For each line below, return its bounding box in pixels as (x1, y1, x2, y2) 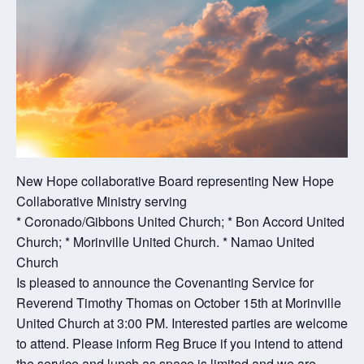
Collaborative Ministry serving (16, 191, 187, 210)
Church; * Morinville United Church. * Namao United (16, 232, 314, 251)
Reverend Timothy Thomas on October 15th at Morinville (16, 292, 341, 312)
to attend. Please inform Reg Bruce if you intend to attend (16, 333, 343, 353)
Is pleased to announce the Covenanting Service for (16, 272, 314, 292)
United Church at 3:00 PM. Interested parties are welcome (16, 313, 348, 332)
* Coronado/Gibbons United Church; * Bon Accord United (16, 211, 344, 231)
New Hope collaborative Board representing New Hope (16, 171, 334, 190)
